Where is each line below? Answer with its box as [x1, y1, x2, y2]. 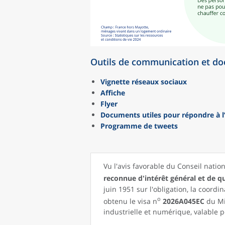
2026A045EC [163, 196, 206, 206]
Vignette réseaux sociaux [100, 77, 187, 86]
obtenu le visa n [103, 196, 157, 206]
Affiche [100, 88, 125, 97]
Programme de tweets [100, 121, 178, 131]
